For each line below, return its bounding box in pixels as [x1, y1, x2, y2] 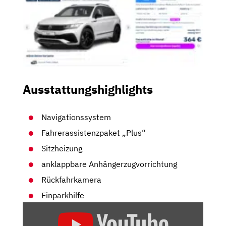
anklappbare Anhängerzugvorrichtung [41, 158, 178, 169]
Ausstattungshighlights [23, 81, 153, 98]
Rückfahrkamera [41, 174, 102, 185]
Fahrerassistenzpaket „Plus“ [41, 127, 146, 138]
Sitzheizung [41, 143, 83, 153]
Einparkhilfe [41, 190, 85, 200]
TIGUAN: [22, 214, 55, 224]
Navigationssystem [41, 111, 111, 122]
